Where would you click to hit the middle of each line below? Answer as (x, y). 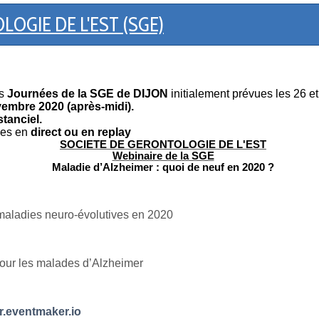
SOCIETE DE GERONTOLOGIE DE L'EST (163, 144)
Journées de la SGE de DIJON (86, 93)
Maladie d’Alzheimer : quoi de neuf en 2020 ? (163, 167)
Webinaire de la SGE (163, 156)
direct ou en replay (81, 132)
